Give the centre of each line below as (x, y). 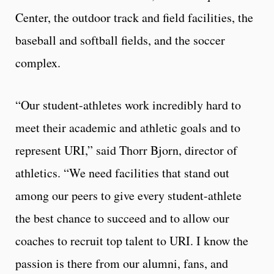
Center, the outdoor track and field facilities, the (134, 17)
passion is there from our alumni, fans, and (122, 263)
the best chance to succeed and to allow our (122, 218)
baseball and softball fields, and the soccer (120, 40)
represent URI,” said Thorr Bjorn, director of (126, 150)
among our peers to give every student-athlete (128, 195)
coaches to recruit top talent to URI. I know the (132, 241)
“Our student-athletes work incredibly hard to (128, 105)
